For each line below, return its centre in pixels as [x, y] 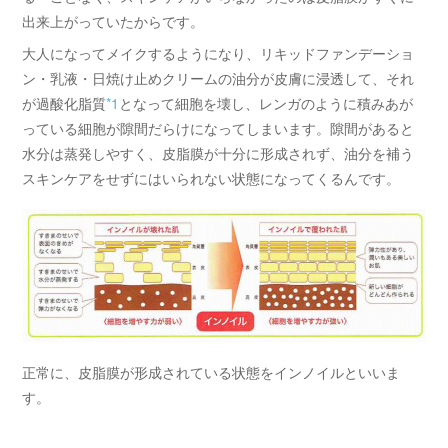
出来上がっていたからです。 [113, 21]
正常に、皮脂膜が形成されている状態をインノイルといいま [211, 372]
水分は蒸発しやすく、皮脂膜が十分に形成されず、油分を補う [218, 153]
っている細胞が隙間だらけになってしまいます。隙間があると [218, 128]
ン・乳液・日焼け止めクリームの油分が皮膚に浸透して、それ [218, 78]
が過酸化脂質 [64, 103]
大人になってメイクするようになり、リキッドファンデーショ [218, 53]
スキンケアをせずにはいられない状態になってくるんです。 [211, 178]
